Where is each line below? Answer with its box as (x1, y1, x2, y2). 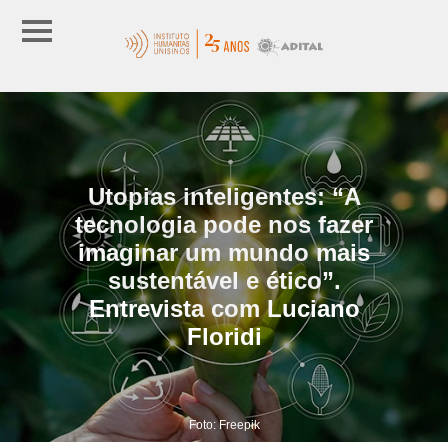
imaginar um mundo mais (78, 238, 370, 266)
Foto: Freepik (188, 417, 260, 432)
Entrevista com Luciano (88, 294, 360, 322)
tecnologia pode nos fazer (75, 210, 373, 238)
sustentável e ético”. (107, 266, 341, 294)
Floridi (186, 322, 262, 350)
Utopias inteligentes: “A (87, 182, 361, 210)
